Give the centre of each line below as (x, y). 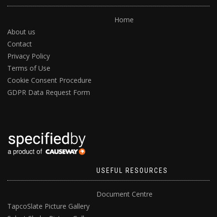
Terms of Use (29, 68)
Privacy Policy (29, 56)
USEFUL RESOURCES (132, 171)
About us (21, 32)
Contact (20, 44)
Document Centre (124, 194)
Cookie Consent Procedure (49, 80)
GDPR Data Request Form (49, 93)
